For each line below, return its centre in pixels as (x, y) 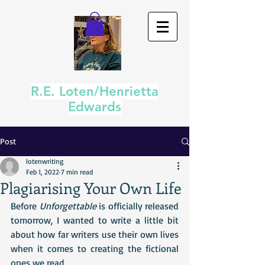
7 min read (77, 172)
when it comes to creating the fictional (95, 248)
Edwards (95, 107)
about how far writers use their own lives (95, 234)
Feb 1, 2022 (43, 172)
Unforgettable (68, 206)
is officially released (137, 206)
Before (25, 206)
